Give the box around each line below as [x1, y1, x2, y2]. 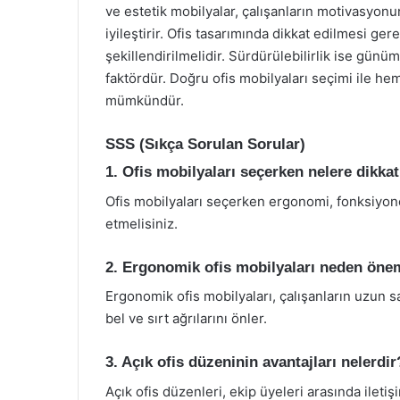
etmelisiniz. [105, 214, 178, 232]
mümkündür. [105, 91, 184, 109]
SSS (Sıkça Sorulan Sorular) [105, 135, 305, 153]
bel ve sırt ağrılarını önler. [105, 310, 267, 327]
